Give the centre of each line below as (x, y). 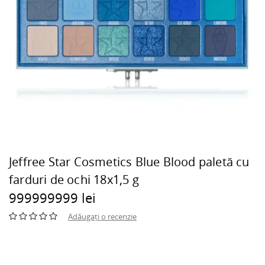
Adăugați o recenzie (102, 216)
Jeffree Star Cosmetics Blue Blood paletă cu (129, 162)
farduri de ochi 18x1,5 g (74, 180)
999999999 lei (52, 198)
